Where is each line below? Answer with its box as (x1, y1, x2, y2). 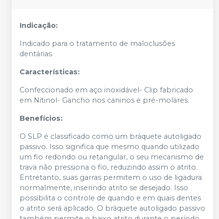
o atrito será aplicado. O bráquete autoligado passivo (20, 204, 205, 213)
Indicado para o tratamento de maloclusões (20, 39, 175, 48)
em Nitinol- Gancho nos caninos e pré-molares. (20, 96, 189, 105)
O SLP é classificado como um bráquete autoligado (20, 132, 201, 141)
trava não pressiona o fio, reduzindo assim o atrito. (20, 163, 197, 172)
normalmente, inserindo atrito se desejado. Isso (20, 183, 188, 192)
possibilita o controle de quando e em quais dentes (20, 194, 201, 202)
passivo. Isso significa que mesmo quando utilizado (20, 142, 199, 151)
